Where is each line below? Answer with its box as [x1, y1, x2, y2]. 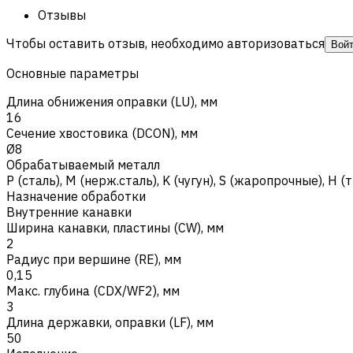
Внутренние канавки [6, 203, 132, 220]
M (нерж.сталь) [65, 172, 157, 188]
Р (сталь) [6, 172, 60, 188]
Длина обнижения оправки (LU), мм [6, 93, 217, 110]
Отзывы [38, 6, 86, 23]
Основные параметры [6, 65, 139, 81]
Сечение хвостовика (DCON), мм [6, 124, 198, 141]
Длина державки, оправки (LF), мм [6, 314, 214, 330]
